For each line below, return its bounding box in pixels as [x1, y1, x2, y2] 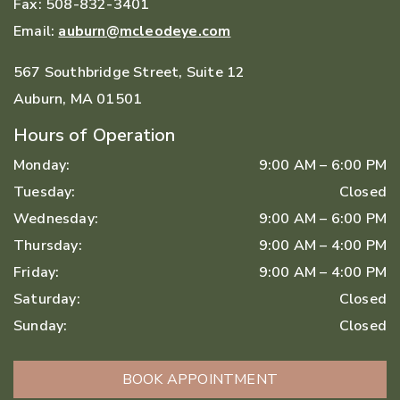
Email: [13, 21, 59, 41]
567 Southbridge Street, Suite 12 [13, 62, 246, 82]
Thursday [13, 235, 79, 255]
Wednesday [13, 208, 95, 229]
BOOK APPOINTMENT [121, 369, 279, 389]
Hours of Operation [13, 122, 176, 147]
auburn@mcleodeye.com [58, 21, 231, 41]
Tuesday [13, 181, 72, 202]
